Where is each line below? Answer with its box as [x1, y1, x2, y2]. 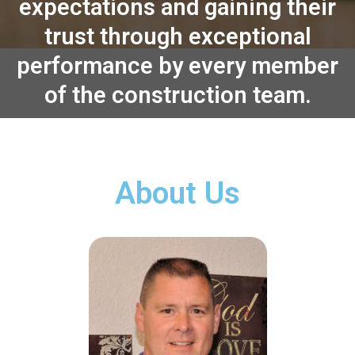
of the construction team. [44, 82, 311, 109]
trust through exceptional [44, 23, 311, 51]
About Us [115, 175, 240, 212]
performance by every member [17, 52, 338, 80]
